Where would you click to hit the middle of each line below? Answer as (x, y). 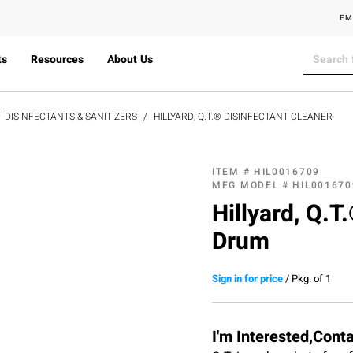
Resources (57, 59)
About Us (130, 59)
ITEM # (233, 171)
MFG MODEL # (253, 185)
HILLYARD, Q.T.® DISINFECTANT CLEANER (243, 116)
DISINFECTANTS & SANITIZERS (71, 116)
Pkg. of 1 (311, 278)
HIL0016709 (286, 171)
